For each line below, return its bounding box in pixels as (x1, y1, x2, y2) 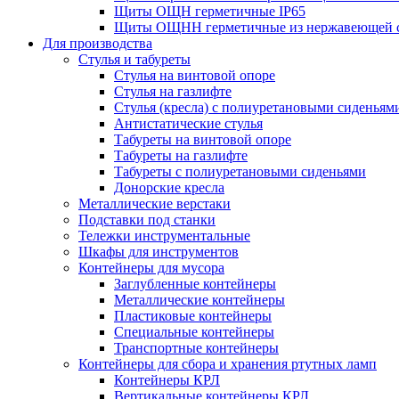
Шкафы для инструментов (78, 244, 239, 259)
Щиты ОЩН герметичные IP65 (114, 4, 305, 19)
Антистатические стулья (114, 116, 263, 131)
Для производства (43, 36, 152, 51)
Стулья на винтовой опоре (114, 68, 275, 83)
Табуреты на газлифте (114, 148, 248, 163)
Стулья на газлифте (114, 84, 232, 99)
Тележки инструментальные (78, 228, 250, 243)
